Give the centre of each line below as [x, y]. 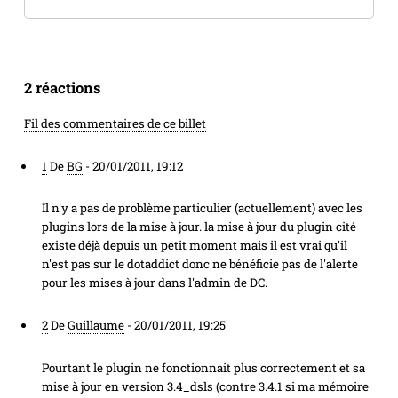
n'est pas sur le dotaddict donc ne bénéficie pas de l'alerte [199, 264]
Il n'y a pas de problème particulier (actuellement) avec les [202, 208]
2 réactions [62, 88]
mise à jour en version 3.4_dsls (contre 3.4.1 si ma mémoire [205, 386]
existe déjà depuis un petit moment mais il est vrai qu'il [194, 246]
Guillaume [96, 326]
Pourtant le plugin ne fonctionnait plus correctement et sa [203, 367]
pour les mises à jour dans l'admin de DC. [154, 283]
